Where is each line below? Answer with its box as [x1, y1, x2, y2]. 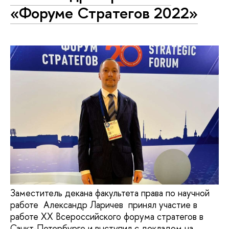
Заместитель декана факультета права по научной [10, 186, 210, 199]
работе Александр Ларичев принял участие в [10, 198, 197, 211]
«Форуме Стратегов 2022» [10, 2, 198, 24]
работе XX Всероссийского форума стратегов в [10, 210, 203, 223]
